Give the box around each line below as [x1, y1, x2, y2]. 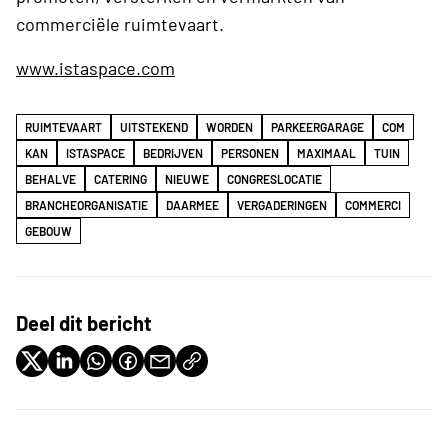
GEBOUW [25, 224, 72, 239]
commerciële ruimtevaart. [16, 13, 224, 36]
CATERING [94, 172, 147, 187]
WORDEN [206, 120, 253, 135]
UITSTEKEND [120, 120, 188, 135]
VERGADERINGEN [237, 198, 327, 213]
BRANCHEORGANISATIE [25, 198, 148, 213]
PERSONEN [221, 146, 279, 161]
